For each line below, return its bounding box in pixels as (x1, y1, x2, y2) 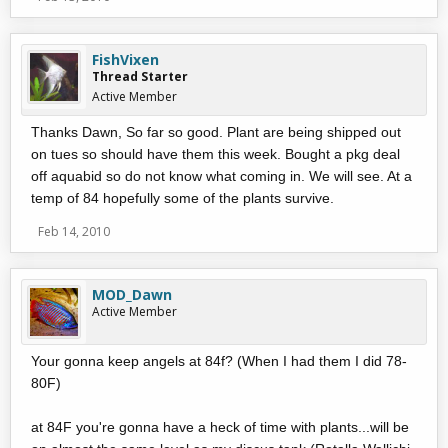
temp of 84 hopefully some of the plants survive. (31, 190, 334, 206)
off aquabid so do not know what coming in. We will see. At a (31, 168, 412, 184)
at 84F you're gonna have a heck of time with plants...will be (31, 419, 409, 435)
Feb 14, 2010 (38, 223, 110, 240)
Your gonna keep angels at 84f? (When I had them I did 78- (31, 353, 407, 369)
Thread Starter (92, 68, 188, 85)
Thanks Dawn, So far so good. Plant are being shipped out (31, 124, 401, 140)
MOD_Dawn (92, 285, 172, 304)
